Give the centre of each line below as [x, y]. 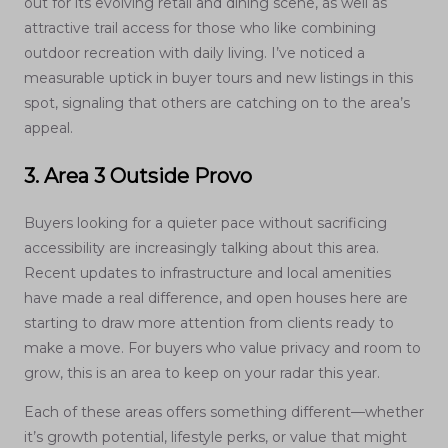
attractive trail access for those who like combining [200, 28]
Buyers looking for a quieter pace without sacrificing [205, 223]
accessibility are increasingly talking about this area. [201, 248]
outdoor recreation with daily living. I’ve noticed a [194, 53]
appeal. [50, 128]
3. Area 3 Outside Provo [138, 176]
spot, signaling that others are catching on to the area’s [217, 103]
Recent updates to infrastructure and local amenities [207, 273]
